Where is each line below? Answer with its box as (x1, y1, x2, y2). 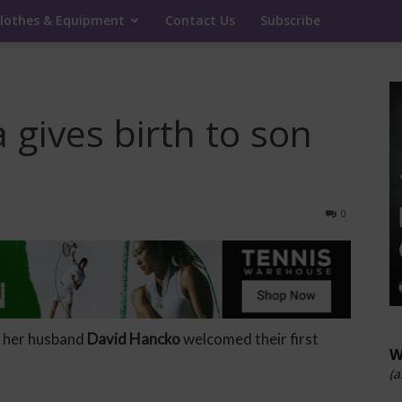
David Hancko (87, 328, 180, 348)
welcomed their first (180, 328, 319, 348)
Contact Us (165, 12, 235, 29)
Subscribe (260, 12, 320, 29)
